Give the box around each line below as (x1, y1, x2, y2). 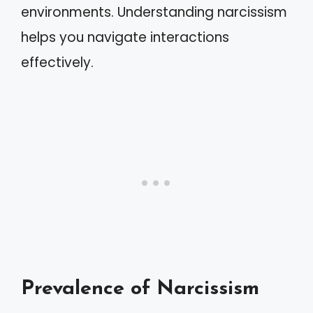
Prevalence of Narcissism (21, 278, 259, 299)
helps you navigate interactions (21, 28, 229, 47)
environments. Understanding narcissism (21, 3, 287, 22)
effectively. (21, 53, 94, 72)
